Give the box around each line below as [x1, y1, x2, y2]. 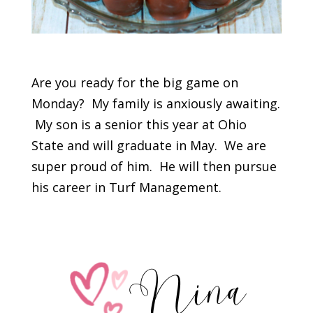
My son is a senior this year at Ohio [31, 116, 247, 133]
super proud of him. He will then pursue [31, 158, 277, 175]
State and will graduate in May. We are [31, 137, 266, 154]
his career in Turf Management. [31, 179, 221, 196]
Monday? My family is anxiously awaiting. [31, 95, 280, 112]
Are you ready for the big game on [31, 74, 238, 92]
